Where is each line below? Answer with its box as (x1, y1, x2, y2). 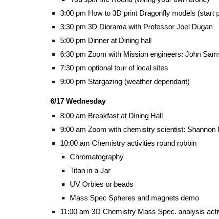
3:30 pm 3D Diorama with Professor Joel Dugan (60, 23, 213, 31)
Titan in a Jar (69, 167, 110, 175)
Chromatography (69, 153, 126, 161)
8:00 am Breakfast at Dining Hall (60, 112, 163, 120)
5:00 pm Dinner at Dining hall (60, 37, 152, 44)
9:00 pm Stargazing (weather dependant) (60, 78, 190, 86)
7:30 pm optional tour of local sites (60, 64, 168, 72)
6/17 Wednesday (50, 97, 106, 105)
